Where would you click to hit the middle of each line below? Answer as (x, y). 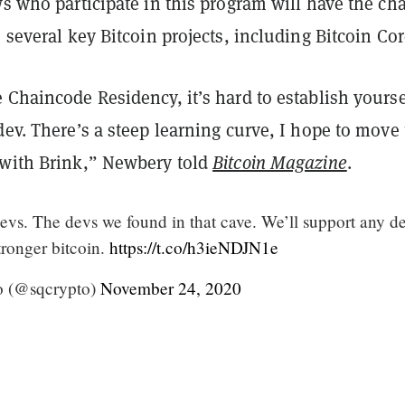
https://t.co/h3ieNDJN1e (194, 247)
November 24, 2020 (171, 287)
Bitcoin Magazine (280, 162)
